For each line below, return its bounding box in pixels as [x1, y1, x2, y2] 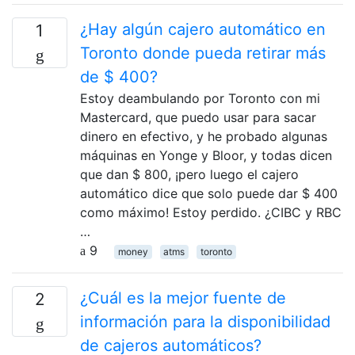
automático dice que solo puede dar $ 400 [80, 185, 338, 201]
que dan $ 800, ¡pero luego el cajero [80, 166, 299, 182]
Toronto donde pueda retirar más [80, 43, 326, 63]
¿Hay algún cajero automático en [80, 19, 326, 39]
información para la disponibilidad [80, 311, 330, 331]
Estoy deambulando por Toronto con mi [80, 90, 320, 106]
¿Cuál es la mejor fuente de [80, 288, 286, 307]
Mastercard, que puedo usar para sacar [80, 109, 316, 125]
